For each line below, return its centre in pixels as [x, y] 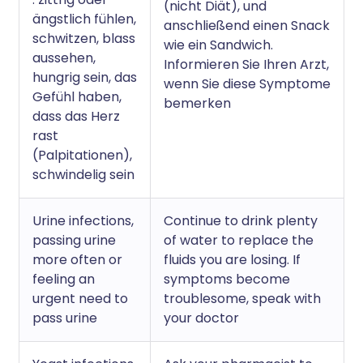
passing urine [74, 240]
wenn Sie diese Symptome [247, 84]
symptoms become [227, 279]
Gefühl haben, [77, 97]
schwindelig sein [83, 175]
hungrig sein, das [85, 77]
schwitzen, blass [84, 38]
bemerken [197, 103]
